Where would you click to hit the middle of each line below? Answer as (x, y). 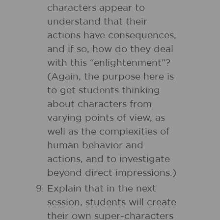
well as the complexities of (108, 132)
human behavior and (95, 146)
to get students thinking (104, 91)
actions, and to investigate (109, 159)
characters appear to (96, 8)
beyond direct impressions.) (112, 173)
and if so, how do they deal (110, 49)
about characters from (99, 104)
